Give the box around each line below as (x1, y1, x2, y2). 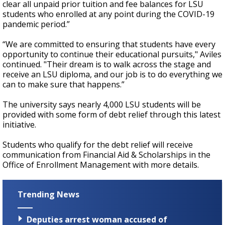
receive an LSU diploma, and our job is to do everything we (3, 69, 222, 80)
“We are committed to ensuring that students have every (3, 39, 215, 50)
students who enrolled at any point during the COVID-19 (3, 9, 214, 20)
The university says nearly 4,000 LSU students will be (3, 99, 201, 110)
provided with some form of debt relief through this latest (3, 109, 220, 120)
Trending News (18, 189, 79, 200)
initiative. (3, 119, 36, 130)
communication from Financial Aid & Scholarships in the (3, 149, 210, 160)
